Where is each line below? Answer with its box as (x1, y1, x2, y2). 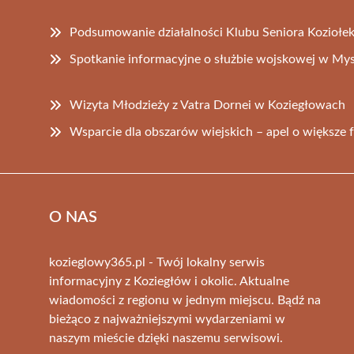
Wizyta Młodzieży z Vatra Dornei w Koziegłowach (70, 98, 345, 111)
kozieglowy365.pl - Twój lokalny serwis (49, 255, 265, 269)
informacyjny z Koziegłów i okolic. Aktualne (49, 274, 289, 288)
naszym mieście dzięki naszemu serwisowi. (49, 331, 283, 345)
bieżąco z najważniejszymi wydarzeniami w (49, 312, 285, 326)
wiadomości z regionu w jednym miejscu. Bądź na (49, 293, 321, 307)
